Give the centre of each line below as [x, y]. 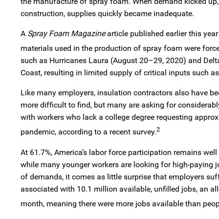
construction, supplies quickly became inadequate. [107, 13]
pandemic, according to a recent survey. [88, 132]
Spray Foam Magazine [66, 33]
